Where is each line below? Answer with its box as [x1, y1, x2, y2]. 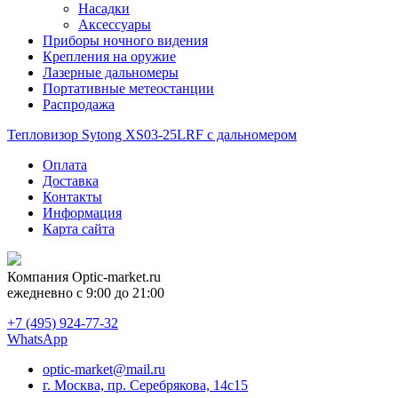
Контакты [43, 188, 102, 204]
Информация [43, 204, 122, 220]
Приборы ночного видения [43, 32, 208, 48]
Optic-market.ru [72, 268, 161, 284]
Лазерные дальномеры [43, 64, 179, 80]
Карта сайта [43, 220, 115, 236]
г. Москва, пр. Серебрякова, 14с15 [43, 377, 248, 393]
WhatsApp [7, 330, 68, 346]
